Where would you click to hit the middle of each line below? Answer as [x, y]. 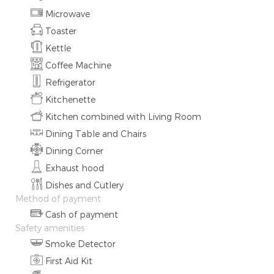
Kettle [58, 48]
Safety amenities [50, 228]
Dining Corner [74, 151]
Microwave [68, 14]
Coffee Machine [78, 65]
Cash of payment [82, 214]
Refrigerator [70, 82]
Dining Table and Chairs [96, 134]
